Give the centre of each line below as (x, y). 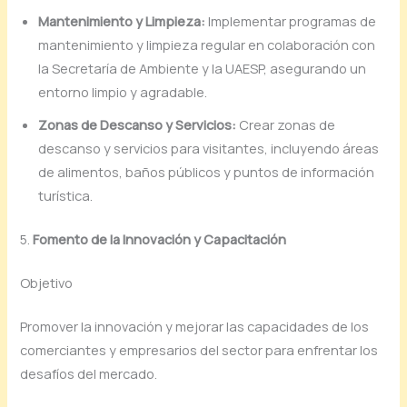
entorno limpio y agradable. (123, 92)
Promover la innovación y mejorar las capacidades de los (195, 326)
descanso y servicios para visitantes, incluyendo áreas (209, 149)
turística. (66, 196)
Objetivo (47, 283)
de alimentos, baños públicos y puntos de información (207, 172)
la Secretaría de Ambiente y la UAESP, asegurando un (203, 69)
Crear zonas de (286, 125)
